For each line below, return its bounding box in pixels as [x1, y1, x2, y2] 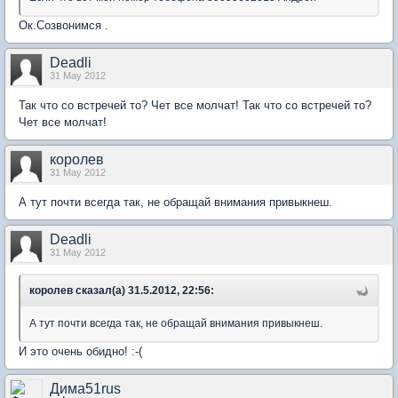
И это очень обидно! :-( [19, 345, 142, 358]
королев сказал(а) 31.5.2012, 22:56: [29, 284, 214, 297]
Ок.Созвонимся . [19, 19, 108, 32]
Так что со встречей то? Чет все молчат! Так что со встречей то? [19, 99, 371, 112]
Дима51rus [50, 381, 121, 396]
